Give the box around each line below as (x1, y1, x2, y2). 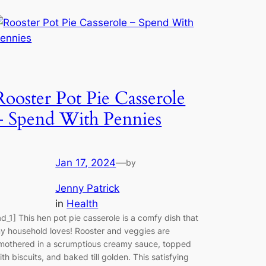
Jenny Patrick (55, 182, 120, 194)
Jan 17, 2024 (55, 156, 116, 169)
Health (66, 197, 99, 210)
